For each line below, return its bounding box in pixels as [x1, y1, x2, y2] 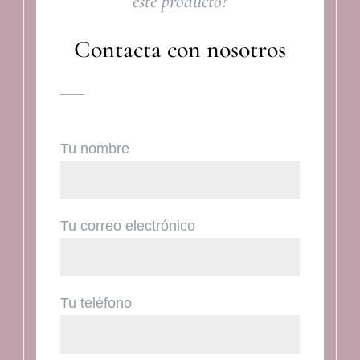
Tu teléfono [59, 294, 132, 311]
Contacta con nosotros [73, 34, 286, 64]
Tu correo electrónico [59, 217, 195, 234]
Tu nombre [59, 140, 129, 157]
